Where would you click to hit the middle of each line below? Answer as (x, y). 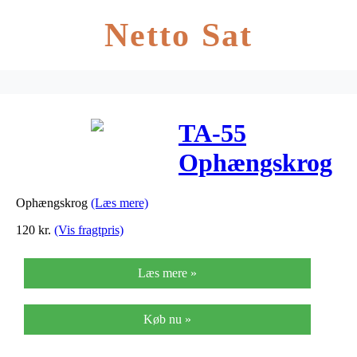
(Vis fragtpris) (89, 229)
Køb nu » (167, 319)
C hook (218, 192)
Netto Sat (178, 35)
